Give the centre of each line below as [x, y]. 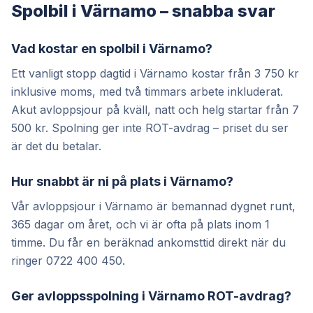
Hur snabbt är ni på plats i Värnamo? [122, 181]
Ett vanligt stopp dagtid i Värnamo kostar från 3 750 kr [155, 73]
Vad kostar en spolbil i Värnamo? [112, 48]
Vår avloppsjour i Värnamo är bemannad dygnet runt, [153, 206]
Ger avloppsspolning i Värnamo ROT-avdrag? [151, 296]
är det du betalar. [56, 146]
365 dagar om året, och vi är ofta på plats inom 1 [140, 224]
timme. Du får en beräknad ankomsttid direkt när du [148, 242]
